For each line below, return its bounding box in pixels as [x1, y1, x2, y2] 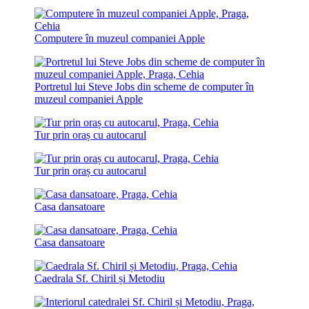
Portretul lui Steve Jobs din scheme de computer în [34, 80, 254, 92]
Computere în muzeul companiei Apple [34, 32, 205, 44]
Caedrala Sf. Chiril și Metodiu [34, 272, 165, 284]
